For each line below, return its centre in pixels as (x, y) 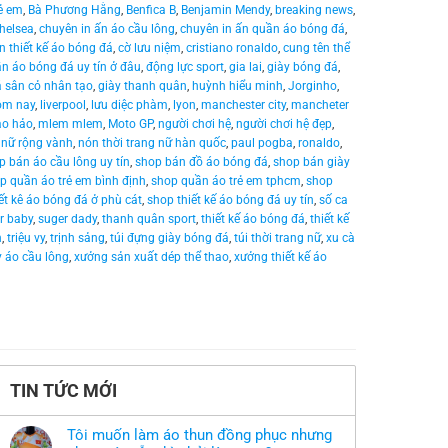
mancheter (320, 105)
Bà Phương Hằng (74, 10)
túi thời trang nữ (277, 238)
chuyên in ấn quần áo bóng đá (262, 29)
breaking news (314, 10)
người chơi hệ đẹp (284, 124)
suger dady (67, 219)
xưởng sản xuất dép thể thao (151, 257)
